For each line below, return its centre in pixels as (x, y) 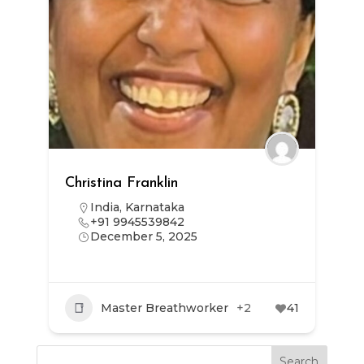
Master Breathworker (164, 308)
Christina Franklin (121, 183)
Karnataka (154, 207)
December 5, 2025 (143, 236)
